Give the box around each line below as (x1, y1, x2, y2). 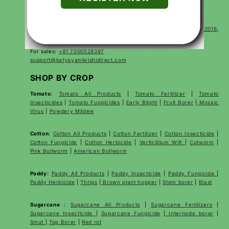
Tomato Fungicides (68, 99, 120, 105)
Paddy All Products (51, 170, 105, 176)
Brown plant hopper (101, 178, 157, 185)
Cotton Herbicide (85, 139, 132, 145)
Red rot (82, 218, 102, 225)
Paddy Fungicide (168, 170, 217, 176)
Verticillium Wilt (139, 139, 185, 145)
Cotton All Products (53, 130, 107, 136)
